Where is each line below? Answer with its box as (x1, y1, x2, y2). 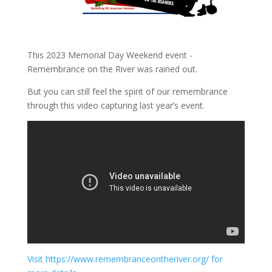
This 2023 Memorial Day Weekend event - (27, 49, 192, 61)
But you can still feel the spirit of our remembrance (27, 86, 228, 98)
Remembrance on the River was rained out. (27, 63, 197, 75)
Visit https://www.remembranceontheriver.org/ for (27, 253, 223, 265)
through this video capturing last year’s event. (27, 100, 205, 112)
